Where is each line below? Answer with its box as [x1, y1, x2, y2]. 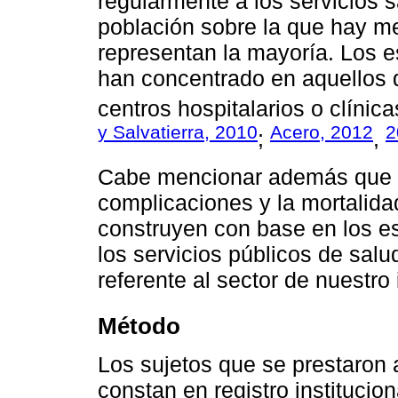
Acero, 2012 [270, 122, 373, 142]
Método [98, 314, 180, 339]
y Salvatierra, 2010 [98, 122, 258, 142]
